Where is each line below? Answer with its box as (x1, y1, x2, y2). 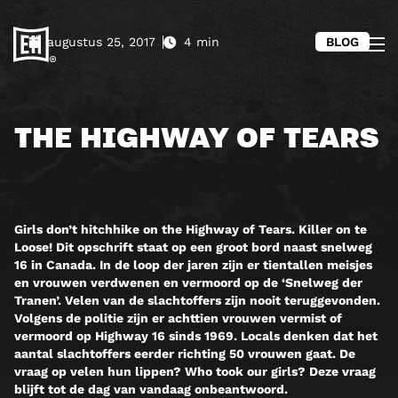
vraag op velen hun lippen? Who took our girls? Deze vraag (14, 364, 376, 379)
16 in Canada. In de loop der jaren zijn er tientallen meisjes (14, 258, 372, 273)
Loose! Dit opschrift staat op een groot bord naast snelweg (14, 240, 372, 255)
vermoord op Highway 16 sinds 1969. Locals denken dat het (14, 329, 378, 344)
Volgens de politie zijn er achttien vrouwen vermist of (14, 311, 342, 326)
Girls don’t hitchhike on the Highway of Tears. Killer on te (14, 222, 367, 237)
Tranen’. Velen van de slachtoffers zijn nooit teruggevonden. (14, 293, 380, 308)
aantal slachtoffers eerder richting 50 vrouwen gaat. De (14, 346, 355, 362)
